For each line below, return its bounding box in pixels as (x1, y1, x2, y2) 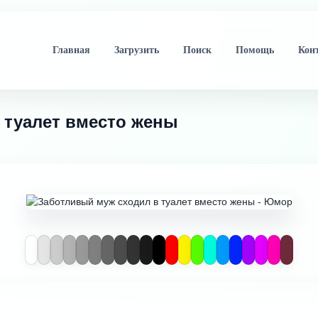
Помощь (236, 45, 274, 55)
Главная (53, 45, 90, 55)
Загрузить (114, 45, 159, 55)
